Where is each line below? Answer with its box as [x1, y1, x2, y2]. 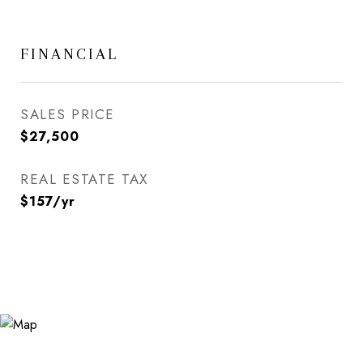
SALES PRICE [20, 105, 115, 124]
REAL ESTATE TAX [20, 169, 148, 189]
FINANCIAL [20, 45, 118, 63]
